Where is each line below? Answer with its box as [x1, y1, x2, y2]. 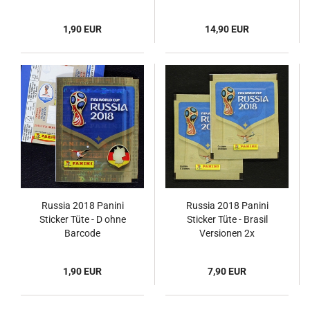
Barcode [64, 228, 100, 239]
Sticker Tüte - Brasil [186, 214, 268, 225]
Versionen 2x [199, 228, 255, 239]
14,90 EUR [205, 24, 249, 35]
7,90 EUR [208, 266, 246, 277]
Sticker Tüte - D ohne [39, 214, 126, 225]
